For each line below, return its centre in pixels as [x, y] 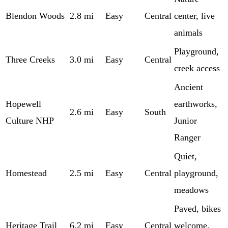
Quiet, [186, 156]
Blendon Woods [35, 16]
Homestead [26, 173]
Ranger [187, 137]
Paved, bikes [197, 208]
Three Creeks [30, 59]
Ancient [189, 87]
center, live [194, 16]
